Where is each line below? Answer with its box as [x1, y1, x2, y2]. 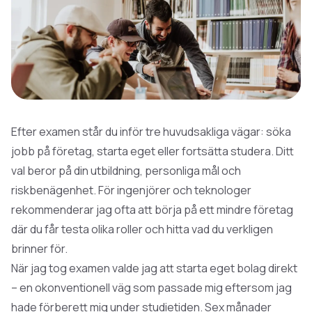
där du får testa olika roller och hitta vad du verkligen [11, 221, 273, 237]
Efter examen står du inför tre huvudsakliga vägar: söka [11, 123, 291, 139]
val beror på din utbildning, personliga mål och [11, 162, 241, 178]
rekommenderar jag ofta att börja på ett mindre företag [11, 201, 293, 217]
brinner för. [11, 240, 68, 256]
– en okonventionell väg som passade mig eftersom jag [11, 279, 292, 295]
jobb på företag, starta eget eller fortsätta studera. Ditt [11, 143, 294, 159]
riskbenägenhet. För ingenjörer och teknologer [11, 182, 251, 198]
